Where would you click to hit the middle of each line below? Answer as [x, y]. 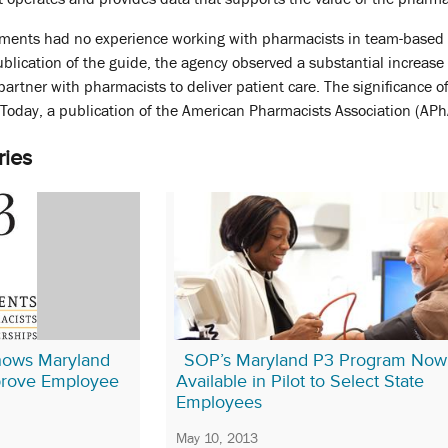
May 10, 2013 [217, 437]
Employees [219, 402]
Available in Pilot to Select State [300, 381]
